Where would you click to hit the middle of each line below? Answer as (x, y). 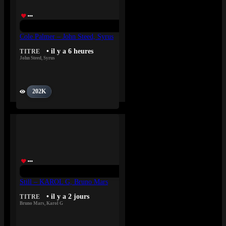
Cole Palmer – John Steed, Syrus (67, 37)
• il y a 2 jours (68, 197)
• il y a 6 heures (70, 51)
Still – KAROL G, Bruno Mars (64, 182)
